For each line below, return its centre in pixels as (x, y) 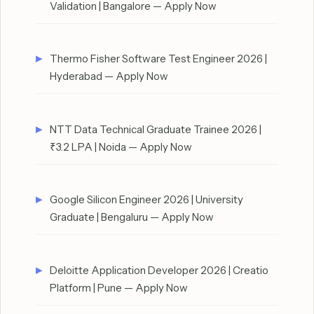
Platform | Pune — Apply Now (119, 287)
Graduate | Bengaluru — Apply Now (132, 217)
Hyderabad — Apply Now (109, 76)
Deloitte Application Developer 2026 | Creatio (159, 270)
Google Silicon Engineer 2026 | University (146, 200)
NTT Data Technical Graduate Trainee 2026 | (156, 129)
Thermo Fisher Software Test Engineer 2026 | (158, 59)
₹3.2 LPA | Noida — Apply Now (121, 146)
